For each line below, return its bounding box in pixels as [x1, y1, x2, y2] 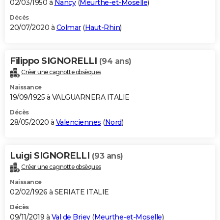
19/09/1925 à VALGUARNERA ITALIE [10, 93, 130, 102]
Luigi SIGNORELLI [10, 150, 92, 162]
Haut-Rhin [84, 23, 120, 32]
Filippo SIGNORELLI [10, 55, 99, 67]
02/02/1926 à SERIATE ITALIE [10, 187, 109, 196]
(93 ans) [91, 151, 123, 161]
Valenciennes [55, 118, 101, 127]
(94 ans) [99, 56, 132, 66]
